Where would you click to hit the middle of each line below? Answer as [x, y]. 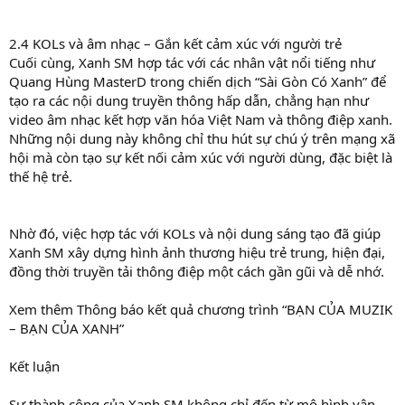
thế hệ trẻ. [41, 176]
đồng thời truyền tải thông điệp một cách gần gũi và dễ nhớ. [197, 271]
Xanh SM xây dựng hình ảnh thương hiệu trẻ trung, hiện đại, [197, 252]
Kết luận [34, 366]
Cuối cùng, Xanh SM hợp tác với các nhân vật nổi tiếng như [192, 62]
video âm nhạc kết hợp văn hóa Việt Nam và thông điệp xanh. [201, 119]
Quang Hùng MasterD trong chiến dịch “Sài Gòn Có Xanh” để [198, 81]
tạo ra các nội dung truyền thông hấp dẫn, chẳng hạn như [189, 100]
